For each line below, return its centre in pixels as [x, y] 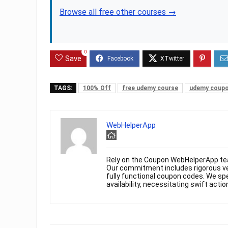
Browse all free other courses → [118, 12]
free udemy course [150, 88]
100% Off [97, 88]
